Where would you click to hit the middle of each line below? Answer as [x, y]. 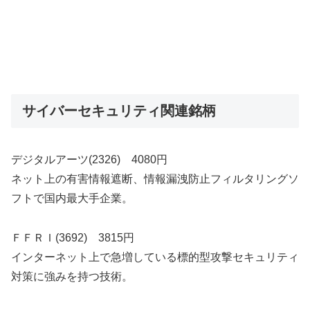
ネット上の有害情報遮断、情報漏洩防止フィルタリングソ [155, 179]
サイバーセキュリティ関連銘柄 [119, 110]
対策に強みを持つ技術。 [72, 276]
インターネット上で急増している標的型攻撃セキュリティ [155, 257]
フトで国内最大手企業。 [72, 198]
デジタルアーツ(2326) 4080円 [89, 159]
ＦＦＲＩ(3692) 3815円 [73, 237]
